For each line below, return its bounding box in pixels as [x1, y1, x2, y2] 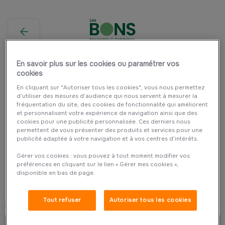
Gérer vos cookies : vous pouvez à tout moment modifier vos [17, 152, 190, 160]
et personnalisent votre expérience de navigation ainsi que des [17, 109, 198, 117]
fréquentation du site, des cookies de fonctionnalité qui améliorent [17, 101, 208, 108]
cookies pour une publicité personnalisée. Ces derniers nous [17, 118, 191, 126]
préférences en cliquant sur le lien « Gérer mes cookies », [17, 161, 179, 168]
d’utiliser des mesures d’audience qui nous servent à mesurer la [17, 92, 198, 100]
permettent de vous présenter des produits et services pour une [17, 127, 203, 134]
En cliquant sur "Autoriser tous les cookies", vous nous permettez [17, 84, 205, 91]
